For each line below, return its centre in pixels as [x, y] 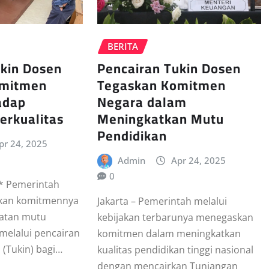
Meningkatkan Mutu [160, 119]
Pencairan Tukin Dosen [169, 68]
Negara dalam [142, 102]
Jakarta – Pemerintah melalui [162, 201]
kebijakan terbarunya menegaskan [175, 218]
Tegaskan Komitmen [161, 85]
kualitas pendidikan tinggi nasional [175, 250]
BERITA [122, 47]
